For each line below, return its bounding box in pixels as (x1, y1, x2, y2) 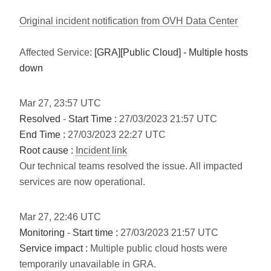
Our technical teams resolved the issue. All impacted (19, 161, 243, 171)
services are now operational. (19, 177, 145, 187)
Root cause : (19, 145, 73, 155)
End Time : (19, 129, 65, 140)
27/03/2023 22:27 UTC (65, 129, 166, 140)
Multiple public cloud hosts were (88, 243, 227, 253)
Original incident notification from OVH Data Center (19, 16, 238, 26)
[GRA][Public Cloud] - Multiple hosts (94, 47, 248, 57)
